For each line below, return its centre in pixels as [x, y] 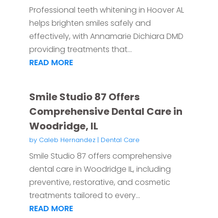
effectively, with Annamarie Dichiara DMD [106, 36]
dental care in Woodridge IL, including [100, 169]
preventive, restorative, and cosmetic [100, 182]
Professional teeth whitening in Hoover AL [106, 10]
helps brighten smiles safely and [90, 23]
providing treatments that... [80, 50]
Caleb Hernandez [67, 140]
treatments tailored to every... [84, 196]
